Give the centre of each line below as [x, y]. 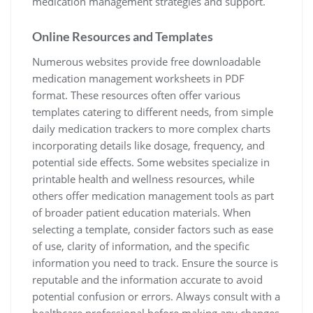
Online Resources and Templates [123, 36]
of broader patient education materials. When [141, 212]
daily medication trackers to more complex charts [151, 129]
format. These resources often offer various [136, 95]
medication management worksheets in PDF [138, 78]
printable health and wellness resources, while [143, 179]
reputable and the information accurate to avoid [147, 279]
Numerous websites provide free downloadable [146, 61]
